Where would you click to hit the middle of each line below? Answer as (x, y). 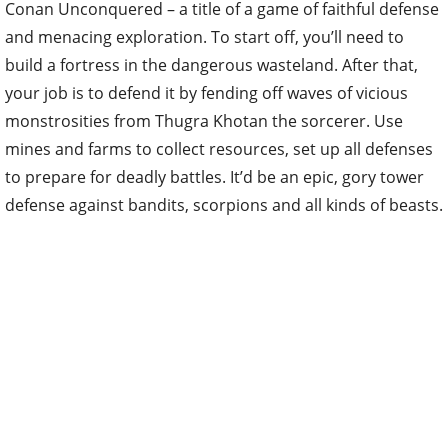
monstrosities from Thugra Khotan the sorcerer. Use (204, 121)
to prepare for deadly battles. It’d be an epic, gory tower (214, 177)
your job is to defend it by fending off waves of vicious (206, 93)
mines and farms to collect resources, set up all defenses (219, 149)
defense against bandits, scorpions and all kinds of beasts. (224, 205)
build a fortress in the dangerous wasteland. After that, (211, 65)
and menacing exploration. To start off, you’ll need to (204, 37)
